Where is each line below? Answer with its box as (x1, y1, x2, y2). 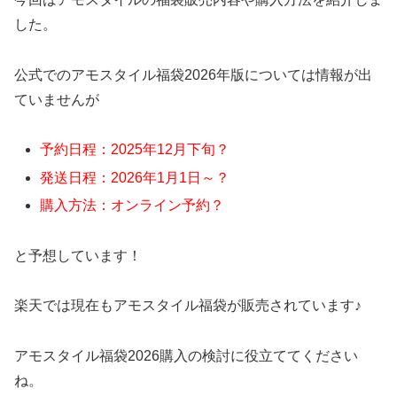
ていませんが (14, 91, 99, 107)
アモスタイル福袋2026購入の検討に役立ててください (14, 348, 358, 364)
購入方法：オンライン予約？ (40, 197, 225, 213)
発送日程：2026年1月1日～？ (40, 169, 230, 185)
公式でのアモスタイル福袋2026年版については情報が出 (14, 66, 372, 82)
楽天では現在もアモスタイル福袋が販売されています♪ (14, 298, 362, 314)
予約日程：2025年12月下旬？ (40, 142, 230, 158)
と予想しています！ (14, 247, 142, 263)
